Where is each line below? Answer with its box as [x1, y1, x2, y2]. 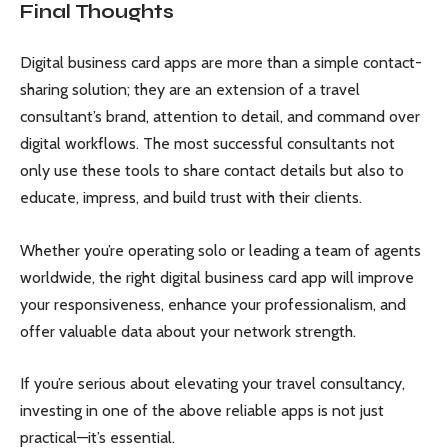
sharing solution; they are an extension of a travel [20, 80, 360, 99]
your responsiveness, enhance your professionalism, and [20, 294, 406, 314]
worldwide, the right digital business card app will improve [20, 267, 414, 287]
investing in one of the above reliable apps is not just [20, 401, 384, 420]
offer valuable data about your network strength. [20, 321, 356, 341]
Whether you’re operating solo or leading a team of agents [20, 240, 421, 260]
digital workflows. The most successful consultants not [20, 134, 395, 153]
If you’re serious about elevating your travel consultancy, [20, 374, 405, 393]
